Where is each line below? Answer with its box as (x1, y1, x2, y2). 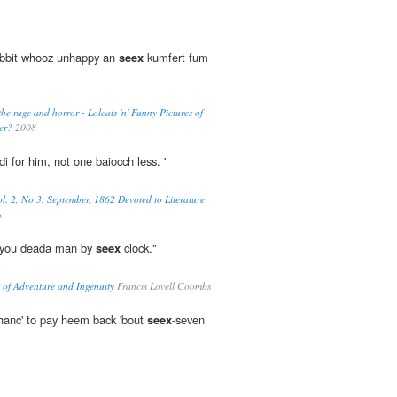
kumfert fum (144, 49, 208, 66)
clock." (121, 239, 157, 257)
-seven (172, 311, 205, 329)
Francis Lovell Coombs (114, 279, 211, 293)
